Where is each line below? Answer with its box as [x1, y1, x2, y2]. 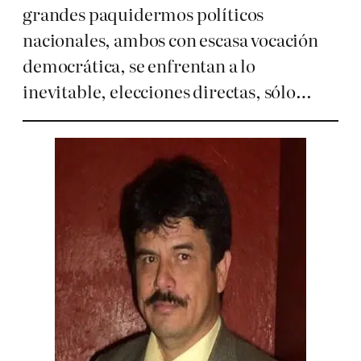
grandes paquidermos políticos [23, 2, 264, 26]
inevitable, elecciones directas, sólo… [23, 79, 312, 103]
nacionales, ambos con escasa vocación [23, 27, 318, 52]
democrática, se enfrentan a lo [23, 53, 256, 77]
